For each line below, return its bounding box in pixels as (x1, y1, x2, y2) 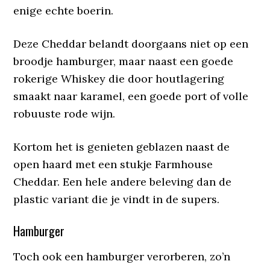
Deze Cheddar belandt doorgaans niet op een (13, 37, 249, 51)
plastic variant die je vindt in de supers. (13, 192, 220, 206)
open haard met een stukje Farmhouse (13, 157, 213, 171)
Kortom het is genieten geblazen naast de (13, 140, 230, 154)
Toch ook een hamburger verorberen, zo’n (13, 250, 231, 263)
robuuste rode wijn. (13, 107, 116, 121)
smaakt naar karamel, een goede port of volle (13, 89, 249, 103)
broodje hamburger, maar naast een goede (13, 54, 234, 68)
